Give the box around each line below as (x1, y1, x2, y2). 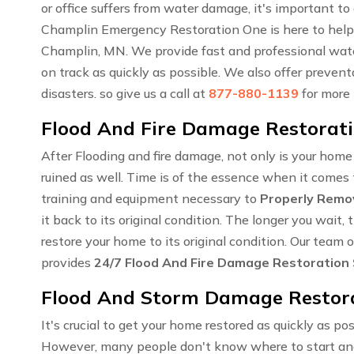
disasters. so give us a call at (41, 85, 209, 102)
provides (41, 254, 94, 271)
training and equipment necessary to (41, 190, 260, 207)
